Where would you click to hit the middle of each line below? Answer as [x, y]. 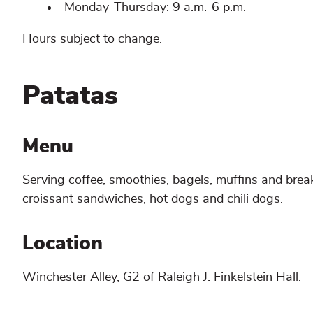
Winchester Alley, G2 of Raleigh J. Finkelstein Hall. [162, 277]
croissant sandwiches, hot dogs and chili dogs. [153, 199]
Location [65, 243]
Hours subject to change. [92, 39]
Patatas [70, 96]
